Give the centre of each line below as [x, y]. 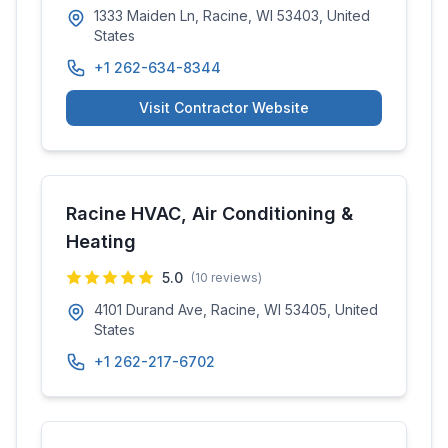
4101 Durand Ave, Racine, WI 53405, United [236, 309]
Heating [101, 241]
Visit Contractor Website [224, 107]
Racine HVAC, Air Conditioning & [209, 213]
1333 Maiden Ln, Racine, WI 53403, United [232, 15]
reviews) [235, 277]
